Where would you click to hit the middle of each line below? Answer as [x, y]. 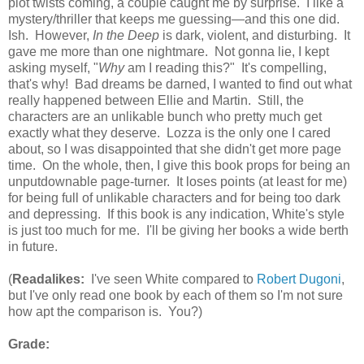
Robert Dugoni [299, 279]
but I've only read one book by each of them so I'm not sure [175, 295]
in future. [39, 246]
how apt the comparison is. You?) [105, 311]
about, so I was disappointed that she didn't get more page [175, 149]
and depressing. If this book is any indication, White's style [176, 214]
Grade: [29, 344]
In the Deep [126, 35]
